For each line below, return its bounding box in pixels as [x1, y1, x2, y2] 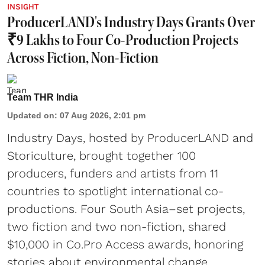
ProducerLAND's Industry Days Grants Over [7, 12, 255, 31]
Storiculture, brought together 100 [7, 148, 196, 163]
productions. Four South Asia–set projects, [7, 201, 245, 216]
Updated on [7, 110, 54, 120]
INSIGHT [7, 1, 39, 12]
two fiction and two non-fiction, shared [7, 219, 226, 234]
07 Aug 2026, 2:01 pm [60, 110, 146, 120]
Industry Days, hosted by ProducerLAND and [7, 130, 253, 145]
